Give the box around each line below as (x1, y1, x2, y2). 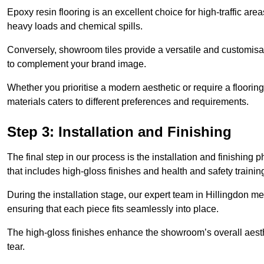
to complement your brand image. (7, 59, 146, 70)
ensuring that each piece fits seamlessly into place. (7, 204, 221, 214)
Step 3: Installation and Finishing (7, 124, 232, 140)
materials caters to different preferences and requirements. (7, 97, 249, 107)
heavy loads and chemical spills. (7, 21, 143, 32)
